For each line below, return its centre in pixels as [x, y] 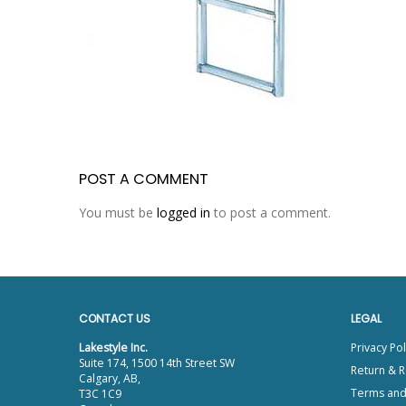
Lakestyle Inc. [113, 348]
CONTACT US [115, 319]
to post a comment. [271, 213]
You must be [118, 213]
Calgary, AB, [110, 379]
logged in [184, 213]
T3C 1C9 [100, 394]
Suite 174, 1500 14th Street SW [157, 363]
